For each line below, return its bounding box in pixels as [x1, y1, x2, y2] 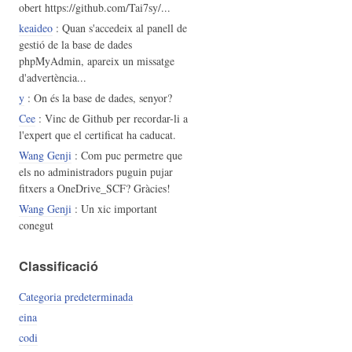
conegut [18, 218, 53, 233]
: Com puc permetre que [71, 148, 182, 163]
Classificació [18, 257, 98, 276]
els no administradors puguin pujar [18, 164, 173, 180]
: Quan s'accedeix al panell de [52, 20, 187, 36]
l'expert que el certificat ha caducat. [18, 127, 176, 143]
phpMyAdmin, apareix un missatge [18, 53, 174, 69]
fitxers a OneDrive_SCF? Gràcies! [18, 181, 170, 196]
